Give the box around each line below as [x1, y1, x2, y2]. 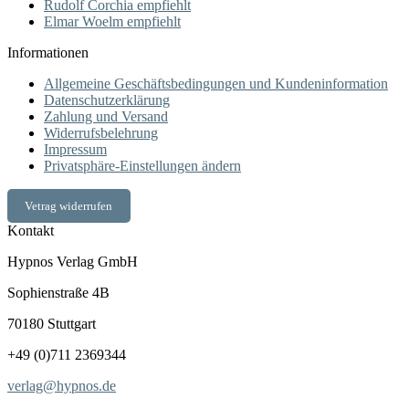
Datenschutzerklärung [44, 92, 170, 109]
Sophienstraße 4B [7, 285, 110, 301]
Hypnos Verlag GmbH [7, 254, 138, 270]
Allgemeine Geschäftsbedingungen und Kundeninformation [44, 76, 388, 92]
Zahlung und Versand [44, 109, 168, 125]
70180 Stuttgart [7, 316, 96, 332]
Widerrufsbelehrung [44, 125, 158, 142]
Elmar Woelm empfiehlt [44, 14, 181, 30]
